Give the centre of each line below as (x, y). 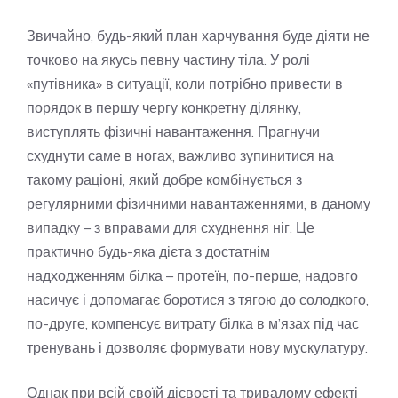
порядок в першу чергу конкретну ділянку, (164, 108)
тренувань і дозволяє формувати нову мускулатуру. (197, 348)
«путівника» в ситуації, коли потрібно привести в (185, 84)
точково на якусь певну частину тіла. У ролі (168, 60)
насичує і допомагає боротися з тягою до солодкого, (198, 300)
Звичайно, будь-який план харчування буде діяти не (198, 36)
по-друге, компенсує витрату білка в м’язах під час (193, 324)
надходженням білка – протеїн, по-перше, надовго (192, 276)
